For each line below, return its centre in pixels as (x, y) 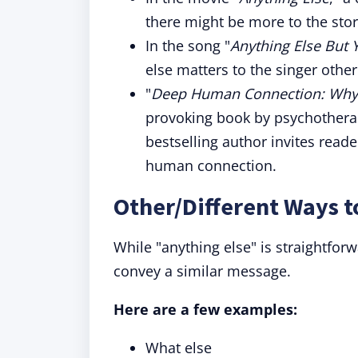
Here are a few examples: (205, 309)
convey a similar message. (202, 271)
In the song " (188, 46)
